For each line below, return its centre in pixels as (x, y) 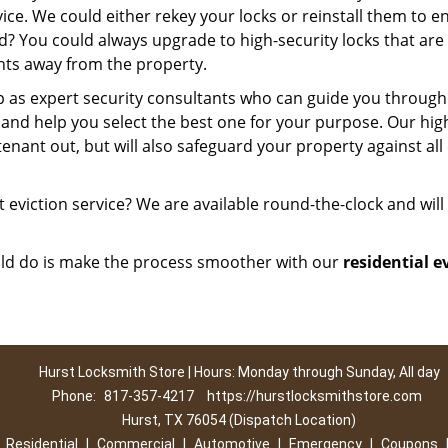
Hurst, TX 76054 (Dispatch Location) (239, 420)
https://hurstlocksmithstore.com (314, 396)
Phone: (75, 396)
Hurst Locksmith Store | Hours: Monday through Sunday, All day (239, 372)
